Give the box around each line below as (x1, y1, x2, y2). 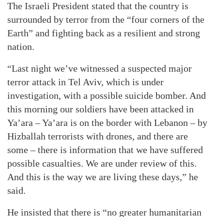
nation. (7, 41, 34, 52)
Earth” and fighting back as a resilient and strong (7, 28, 200, 38)
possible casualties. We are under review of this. (7, 158, 197, 169)
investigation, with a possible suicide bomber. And (7, 90, 206, 101)
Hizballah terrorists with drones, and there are (7, 131, 188, 141)
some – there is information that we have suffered (7, 144, 203, 155)
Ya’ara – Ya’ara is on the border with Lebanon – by (7, 117, 207, 128)
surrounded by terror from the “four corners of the (7, 14, 204, 25)
